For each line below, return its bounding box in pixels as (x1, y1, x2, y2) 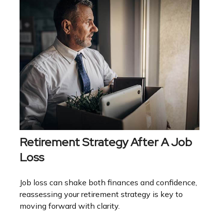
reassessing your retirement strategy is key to (20, 189, 183, 199)
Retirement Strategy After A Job (20, 134, 192, 150)
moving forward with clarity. (20, 201, 120, 211)
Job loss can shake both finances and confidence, (20, 177, 197, 188)
